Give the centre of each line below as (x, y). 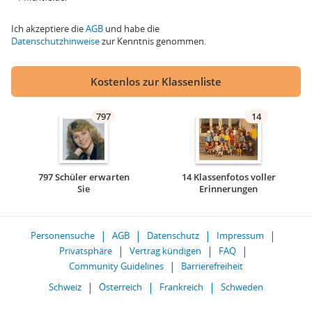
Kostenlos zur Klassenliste (156, 81)
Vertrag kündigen (165, 251)
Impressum (240, 235)
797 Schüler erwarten (84, 177)
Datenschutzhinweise (55, 41)
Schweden (242, 287)
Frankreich (181, 287)
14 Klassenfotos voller (228, 177)
